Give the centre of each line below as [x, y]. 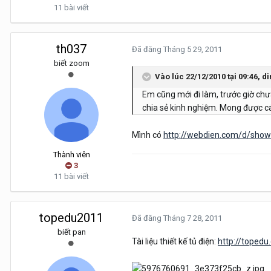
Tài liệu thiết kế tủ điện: [175, 242]
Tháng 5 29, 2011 [193, 50]
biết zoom [71, 64]
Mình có [148, 135]
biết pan [71, 232]
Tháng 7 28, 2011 [193, 218]
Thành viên [71, 155]
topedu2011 [71, 218]
